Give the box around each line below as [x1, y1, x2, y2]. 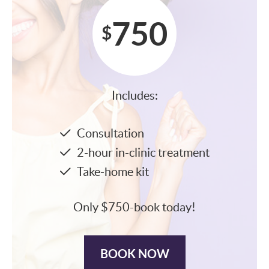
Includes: [111, 89, 158, 103]
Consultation [76, 127, 144, 141]
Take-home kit [76, 165, 149, 179]
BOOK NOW [100, 247, 169, 261]
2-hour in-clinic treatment [76, 146, 210, 160]
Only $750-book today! [73, 201, 196, 214]
